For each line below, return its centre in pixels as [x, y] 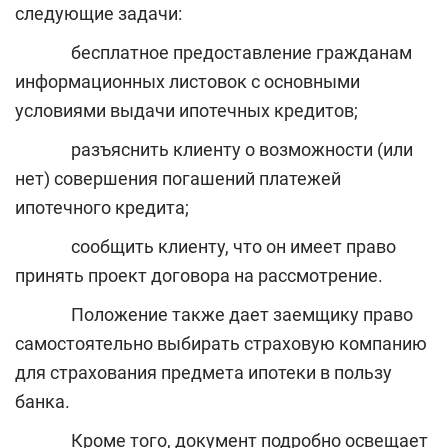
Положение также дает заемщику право [214, 315]
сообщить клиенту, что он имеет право [205, 247]
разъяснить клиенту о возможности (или [214, 150]
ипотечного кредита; [102, 208]
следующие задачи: [98, 14]
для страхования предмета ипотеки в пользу [203, 373]
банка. [42, 402]
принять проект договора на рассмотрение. [199, 276]
